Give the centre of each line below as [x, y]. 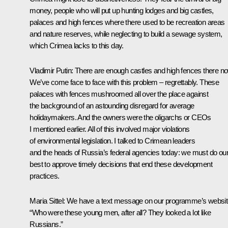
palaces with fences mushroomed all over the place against [119, 94]
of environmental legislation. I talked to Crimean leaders [112, 140]
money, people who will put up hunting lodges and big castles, [122, 10]
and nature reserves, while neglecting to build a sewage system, [126, 34]
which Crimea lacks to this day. [77, 45]
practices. [45, 176]
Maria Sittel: [48, 201]
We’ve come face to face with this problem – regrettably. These [124, 82]
